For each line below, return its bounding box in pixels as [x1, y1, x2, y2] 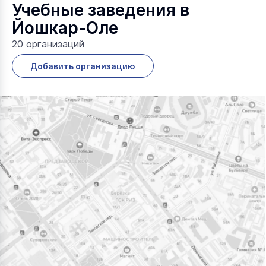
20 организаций [12, 38, 84, 50]
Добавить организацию [30, 61, 135, 71]
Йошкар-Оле [12, 18, 118, 38]
